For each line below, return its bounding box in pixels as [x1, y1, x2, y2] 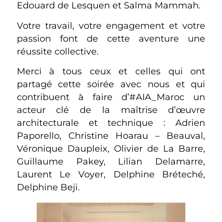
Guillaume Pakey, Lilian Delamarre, [16, 156, 206, 167]
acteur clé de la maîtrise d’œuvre [16, 105, 206, 115]
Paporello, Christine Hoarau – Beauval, [16, 130, 206, 141]
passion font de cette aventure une [16, 33, 206, 44]
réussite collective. [16, 46, 99, 56]
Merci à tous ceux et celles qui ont [16, 66, 206, 77]
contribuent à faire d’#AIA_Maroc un [16, 92, 206, 103]
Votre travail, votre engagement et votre [16, 20, 206, 31]
